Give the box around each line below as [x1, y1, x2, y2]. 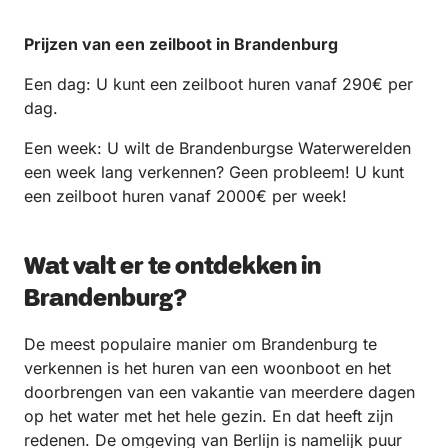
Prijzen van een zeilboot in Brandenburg [24, 33, 338, 54]
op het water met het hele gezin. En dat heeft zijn [24, 405, 393, 426]
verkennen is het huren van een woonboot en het [24, 357, 391, 378]
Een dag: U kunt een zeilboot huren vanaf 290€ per [24, 73, 413, 94]
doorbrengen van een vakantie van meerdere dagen [24, 381, 415, 402]
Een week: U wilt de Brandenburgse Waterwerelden [24, 137, 411, 158]
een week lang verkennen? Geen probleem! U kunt [24, 161, 404, 182]
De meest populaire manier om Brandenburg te [24, 333, 377, 354]
